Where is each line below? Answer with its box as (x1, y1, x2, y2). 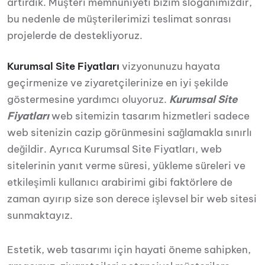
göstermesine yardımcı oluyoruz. (7, 93, 169, 106)
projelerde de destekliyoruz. (7, 29, 143, 42)
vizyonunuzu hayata (119, 60, 220, 73)
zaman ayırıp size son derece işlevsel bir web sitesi (7, 192, 257, 205)
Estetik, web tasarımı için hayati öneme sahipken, (7, 243, 251, 256)
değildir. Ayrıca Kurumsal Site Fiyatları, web (7, 143, 222, 156)
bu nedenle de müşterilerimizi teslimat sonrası (7, 12, 231, 25)
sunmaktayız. (7, 209, 73, 222)
